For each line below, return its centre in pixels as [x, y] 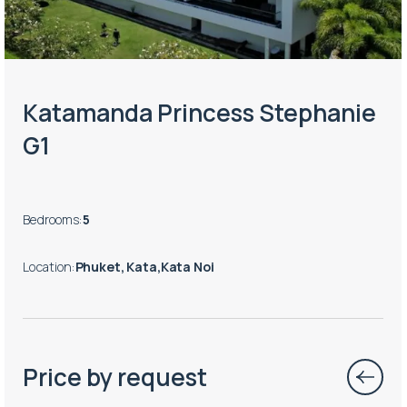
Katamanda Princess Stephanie [200, 113]
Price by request [115, 377]
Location [48, 266]
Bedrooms [51, 219]
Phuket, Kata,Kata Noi [144, 266]
